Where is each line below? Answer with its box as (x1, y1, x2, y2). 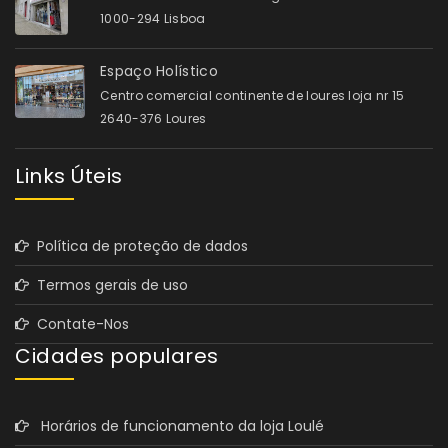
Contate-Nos (29, 313, 129, 334)
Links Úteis (15, 161, 123, 190)
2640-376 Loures (100, 109, 207, 127)
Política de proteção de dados (29, 235, 248, 256)
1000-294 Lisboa (100, 9, 206, 27)
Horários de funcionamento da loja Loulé (29, 415, 324, 436)
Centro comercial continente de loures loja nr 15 (100, 86, 405, 104)
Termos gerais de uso (29, 274, 188, 295)
